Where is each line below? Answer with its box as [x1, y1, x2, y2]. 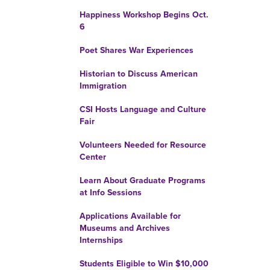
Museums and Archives [80, 223, 170, 233]
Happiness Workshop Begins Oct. [80, 10, 209, 20]
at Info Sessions [80, 187, 142, 198]
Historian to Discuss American [80, 69, 198, 79]
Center [80, 152, 106, 162]
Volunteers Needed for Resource [80, 140, 206, 150]
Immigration [80, 81, 127, 91]
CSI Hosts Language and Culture [80, 104, 206, 115]
